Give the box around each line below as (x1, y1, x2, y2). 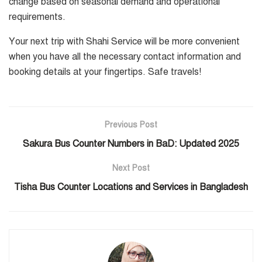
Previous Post (105, 119, 157, 130)
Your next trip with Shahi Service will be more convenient (9, 35, 240, 47)
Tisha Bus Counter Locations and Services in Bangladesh (14, 181, 248, 193)
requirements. (9, 11, 65, 23)
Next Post (112, 163, 150, 173)
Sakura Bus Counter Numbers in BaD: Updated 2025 (23, 137, 239, 150)
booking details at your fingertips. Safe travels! (9, 65, 201, 78)
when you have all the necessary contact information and (9, 50, 241, 63)
